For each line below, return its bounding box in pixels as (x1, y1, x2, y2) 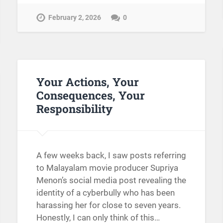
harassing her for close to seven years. (36, 200, 181, 211)
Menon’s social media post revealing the (36, 175, 186, 186)
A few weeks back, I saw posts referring (36, 150, 186, 161)
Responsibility (36, 101, 112, 116)
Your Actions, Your (36, 74, 139, 89)
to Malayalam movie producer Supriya (36, 163, 178, 173)
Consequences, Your (36, 87, 145, 103)
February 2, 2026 (48, 13, 101, 22)
